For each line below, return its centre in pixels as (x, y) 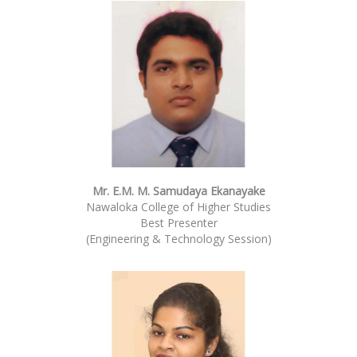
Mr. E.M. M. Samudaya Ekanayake (178, 190)
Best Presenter (178, 222)
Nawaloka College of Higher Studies (178, 206)
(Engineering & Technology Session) (178, 238)
